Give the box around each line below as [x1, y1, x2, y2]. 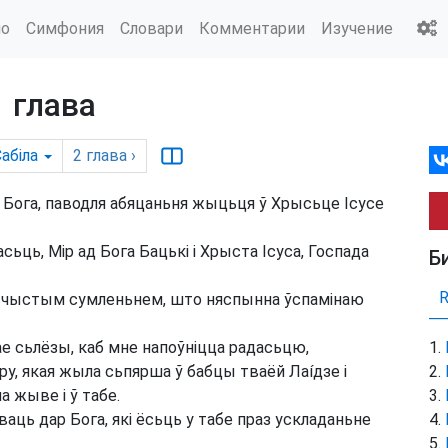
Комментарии [199, 18, 305, 38]
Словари [120, 18, 183, 38]
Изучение [321, 18, 393, 38]
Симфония [26, 18, 104, 38]
